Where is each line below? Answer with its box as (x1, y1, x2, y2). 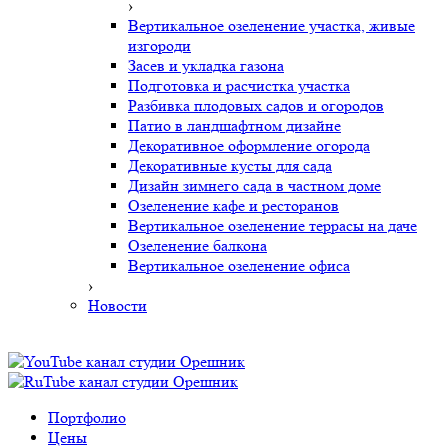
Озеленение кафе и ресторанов (128, 196, 339, 216)
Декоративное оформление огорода (128, 136, 370, 156)
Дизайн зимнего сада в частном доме (128, 176, 381, 196)
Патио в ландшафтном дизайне (128, 116, 341, 136)
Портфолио (48, 408, 126, 428)
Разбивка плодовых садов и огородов (128, 96, 384, 116)
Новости (88, 296, 147, 316)
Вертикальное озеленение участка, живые (128, 16, 415, 36)
